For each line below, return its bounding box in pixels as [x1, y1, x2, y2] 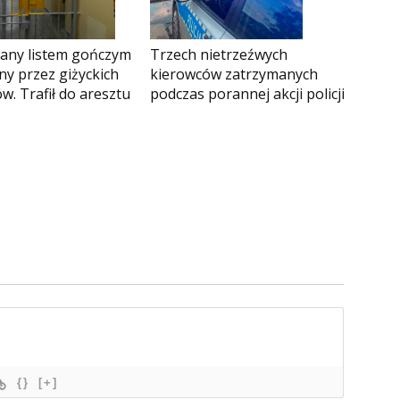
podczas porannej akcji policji [150, 84, 345, 104]
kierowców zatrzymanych [150, 64, 318, 85]
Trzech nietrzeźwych [150, 45, 287, 65]
